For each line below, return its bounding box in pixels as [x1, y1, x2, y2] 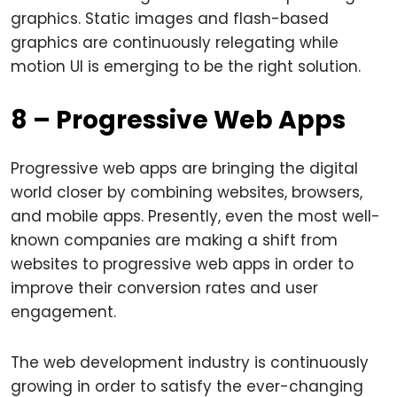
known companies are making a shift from [11, 230, 338, 251]
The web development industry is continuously [11, 352, 369, 373]
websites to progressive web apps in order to [11, 253, 354, 275]
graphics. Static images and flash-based [11, 8, 329, 29]
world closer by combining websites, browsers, [11, 182, 362, 203]
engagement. [11, 301, 116, 323]
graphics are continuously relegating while [11, 32, 339, 53]
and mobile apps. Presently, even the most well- [11, 206, 380, 227]
